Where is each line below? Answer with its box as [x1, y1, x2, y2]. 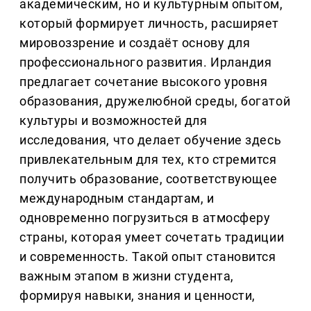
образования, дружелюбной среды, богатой [19, 94, 291, 109]
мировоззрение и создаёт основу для [19, 35, 251, 51]
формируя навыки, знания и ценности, [19, 288, 255, 303]
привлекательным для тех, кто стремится [19, 152, 277, 167]
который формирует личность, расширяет [19, 16, 279, 31]
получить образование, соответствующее [19, 171, 278, 187]
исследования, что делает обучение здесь [19, 133, 282, 148]
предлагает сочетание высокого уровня [19, 74, 268, 90]
